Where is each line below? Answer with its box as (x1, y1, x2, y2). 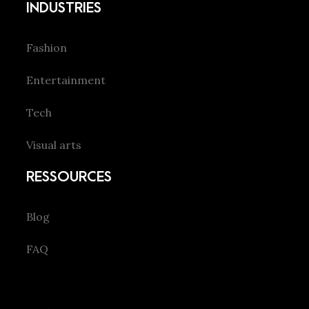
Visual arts (26, 138, 81, 152)
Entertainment (26, 73, 106, 87)
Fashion (26, 41, 67, 54)
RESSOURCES (26, 169, 112, 185)
